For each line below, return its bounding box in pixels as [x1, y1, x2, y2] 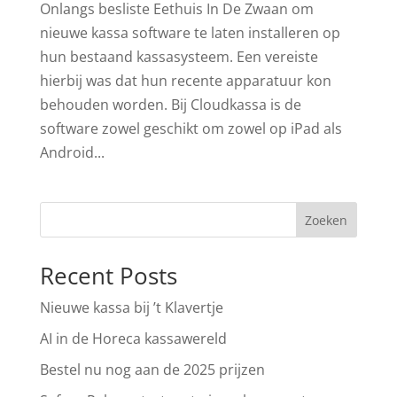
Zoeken [305, 211, 348, 229]
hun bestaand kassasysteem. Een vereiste [39, 47, 318, 67]
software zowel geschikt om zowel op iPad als [39, 119, 342, 139]
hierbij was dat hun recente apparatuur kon [39, 71, 331, 91]
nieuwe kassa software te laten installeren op [39, 23, 340, 43]
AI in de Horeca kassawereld [39, 329, 227, 349]
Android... [39, 143, 105, 163]
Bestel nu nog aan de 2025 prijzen [39, 360, 265, 380]
